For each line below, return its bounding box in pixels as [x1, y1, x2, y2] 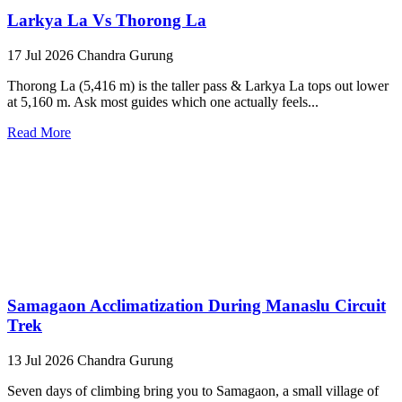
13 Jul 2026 [7, 352, 77, 368]
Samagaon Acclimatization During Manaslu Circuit [7, 295, 386, 315]
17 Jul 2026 [7, 48, 77, 64]
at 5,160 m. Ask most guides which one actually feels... [7, 94, 319, 110]
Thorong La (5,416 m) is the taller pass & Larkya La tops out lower [7, 78, 389, 94]
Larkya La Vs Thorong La [7, 11, 206, 31]
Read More [7, 125, 71, 141]
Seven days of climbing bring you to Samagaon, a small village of [7, 382, 379, 398]
